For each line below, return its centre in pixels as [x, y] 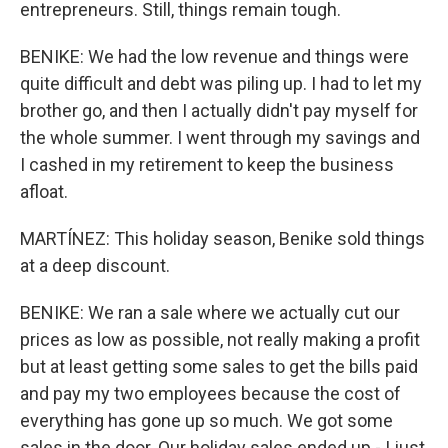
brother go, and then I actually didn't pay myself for [219, 110]
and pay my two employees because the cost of [210, 393]
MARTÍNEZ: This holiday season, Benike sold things [222, 238]
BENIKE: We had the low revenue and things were [214, 56]
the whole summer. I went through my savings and [220, 137]
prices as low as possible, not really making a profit [220, 339]
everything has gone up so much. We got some [206, 420]
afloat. [44, 191]
